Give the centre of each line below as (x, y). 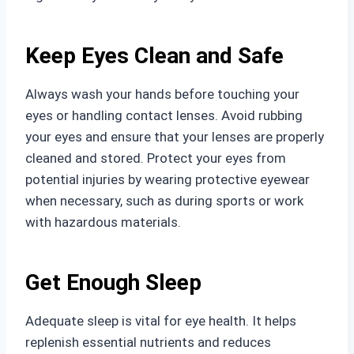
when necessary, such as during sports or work (164, 201)
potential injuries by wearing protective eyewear (168, 179)
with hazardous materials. (103, 222)
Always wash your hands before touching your (162, 94)
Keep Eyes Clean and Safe (154, 56)
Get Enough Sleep (113, 282)
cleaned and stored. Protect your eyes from (156, 158)
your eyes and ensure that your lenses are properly (175, 137)
